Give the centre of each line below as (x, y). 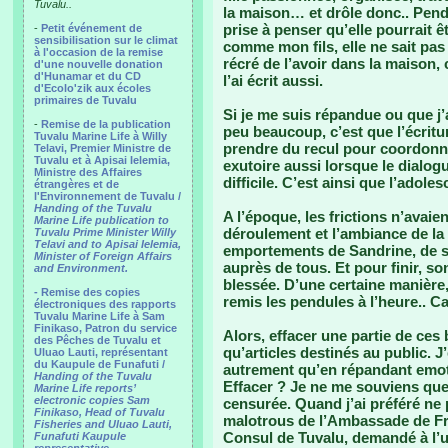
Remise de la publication (106, 124)
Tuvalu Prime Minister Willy (105, 232)
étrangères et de (76, 184)
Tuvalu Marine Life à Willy (100, 136)
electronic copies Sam (92, 400)
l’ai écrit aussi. (273, 80)
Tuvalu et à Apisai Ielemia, (102, 160)
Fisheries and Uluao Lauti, (103, 424)
